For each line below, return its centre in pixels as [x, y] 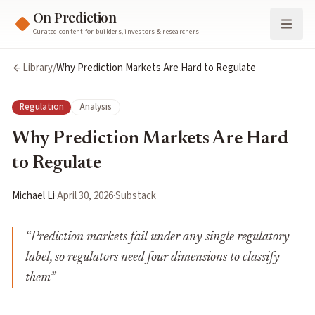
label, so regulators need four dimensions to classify [153, 258]
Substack [136, 196]
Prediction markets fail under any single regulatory [160, 238]
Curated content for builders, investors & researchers [116, 31]
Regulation [41, 107]
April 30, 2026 [85, 196]
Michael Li [33, 196]
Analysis [95, 107]
